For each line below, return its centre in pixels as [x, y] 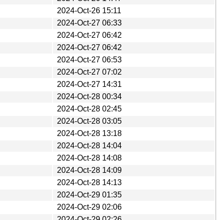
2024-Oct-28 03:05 [89, 121]
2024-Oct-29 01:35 [89, 194]
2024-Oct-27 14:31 [89, 84]
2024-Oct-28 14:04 [89, 145]
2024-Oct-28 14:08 [89, 158]
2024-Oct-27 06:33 [89, 23]
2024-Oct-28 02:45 [89, 109]
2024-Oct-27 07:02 [89, 72]
